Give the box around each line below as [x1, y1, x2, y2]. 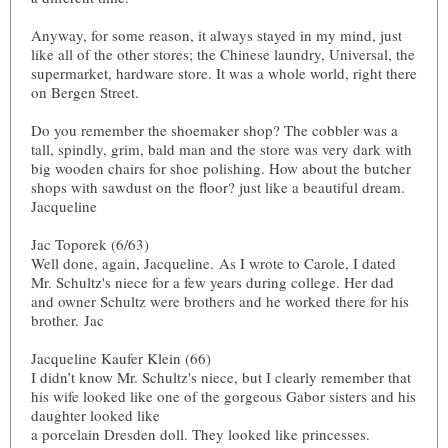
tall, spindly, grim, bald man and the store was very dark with [31, 139, 412, 159]
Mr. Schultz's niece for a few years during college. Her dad [31, 272, 394, 292]
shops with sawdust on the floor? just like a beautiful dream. [31, 177, 405, 197]
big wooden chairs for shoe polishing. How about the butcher [31, 158, 411, 178]
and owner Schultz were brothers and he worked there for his [31, 291, 409, 311]
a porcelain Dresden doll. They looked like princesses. [31, 424, 370, 444]
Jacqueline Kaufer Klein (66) [31, 348, 211, 368]
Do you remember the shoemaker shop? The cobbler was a [31, 120, 398, 140]
